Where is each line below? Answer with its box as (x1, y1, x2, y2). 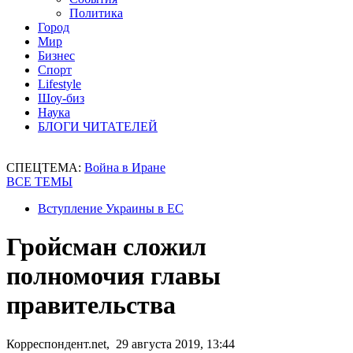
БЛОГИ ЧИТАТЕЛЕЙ (38, 120, 158, 133)
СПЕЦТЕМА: (6, 161, 84, 174)
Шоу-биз (38, 91, 84, 105)
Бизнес (38, 49, 75, 62)
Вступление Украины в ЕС (38, 202, 184, 215)
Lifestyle (38, 77, 81, 91)
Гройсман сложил (6, 232, 206, 262)
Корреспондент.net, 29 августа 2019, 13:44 (6, 336, 235, 351)
